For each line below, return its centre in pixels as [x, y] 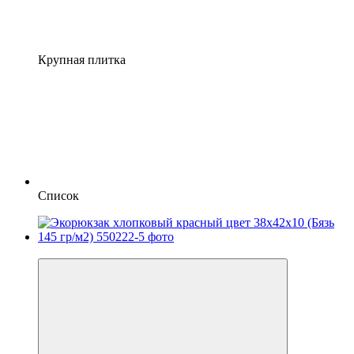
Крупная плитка [82, 59]
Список [58, 195]
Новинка [62, 250]
